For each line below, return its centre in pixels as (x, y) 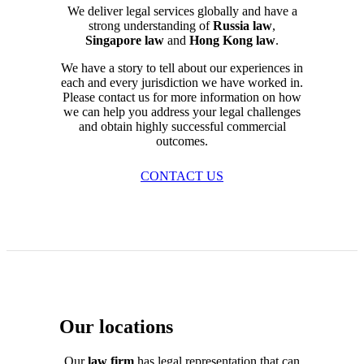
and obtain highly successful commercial (182, 126)
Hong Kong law (232, 40)
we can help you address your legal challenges (182, 111)
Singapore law (125, 40)
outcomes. (182, 141)
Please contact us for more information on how (182, 97)
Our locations (116, 326)
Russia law (243, 25)
